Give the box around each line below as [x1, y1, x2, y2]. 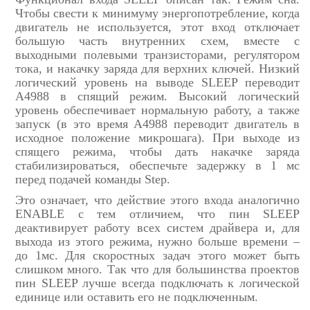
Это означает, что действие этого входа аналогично [15, 193, 300, 208]
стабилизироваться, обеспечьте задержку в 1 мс [15, 158, 300, 173]
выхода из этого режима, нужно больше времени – [15, 235, 300, 249]
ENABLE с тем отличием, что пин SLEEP [15, 207, 300, 221]
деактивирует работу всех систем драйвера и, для [15, 221, 300, 235]
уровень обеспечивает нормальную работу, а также [15, 103, 300, 118]
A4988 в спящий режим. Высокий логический [15, 89, 300, 104]
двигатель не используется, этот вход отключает [15, 20, 300, 35]
